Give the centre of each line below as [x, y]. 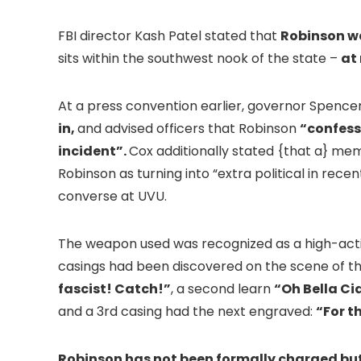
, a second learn [222, 289]
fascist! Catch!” [114, 289]
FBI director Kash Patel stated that [169, 36]
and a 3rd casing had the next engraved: [187, 312]
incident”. [93, 151]
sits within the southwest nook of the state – [199, 59]
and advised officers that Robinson [189, 129]
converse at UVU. [112, 197]
